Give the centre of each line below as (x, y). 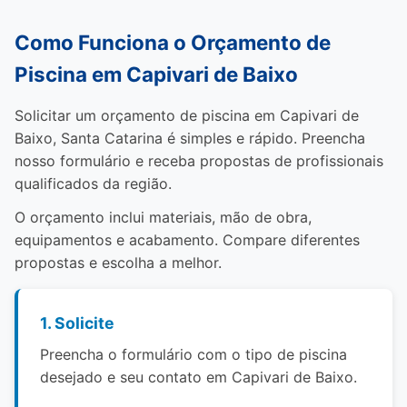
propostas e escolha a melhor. (118, 263)
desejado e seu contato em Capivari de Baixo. (199, 377)
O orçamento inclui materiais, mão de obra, (163, 217)
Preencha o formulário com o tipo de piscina (194, 354)
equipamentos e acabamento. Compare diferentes (187, 240)
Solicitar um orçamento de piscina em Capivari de (187, 115)
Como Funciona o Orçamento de (173, 42)
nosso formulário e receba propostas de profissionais (199, 161)
